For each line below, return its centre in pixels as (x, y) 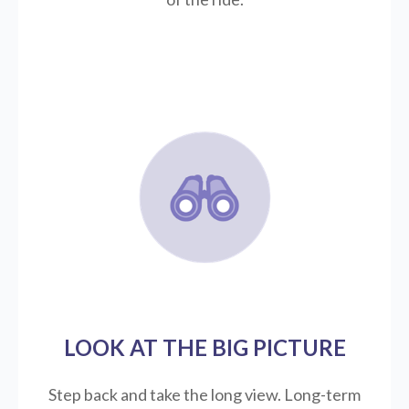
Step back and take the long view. (166, 394)
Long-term (322, 394)
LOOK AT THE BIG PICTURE (204, 347)
